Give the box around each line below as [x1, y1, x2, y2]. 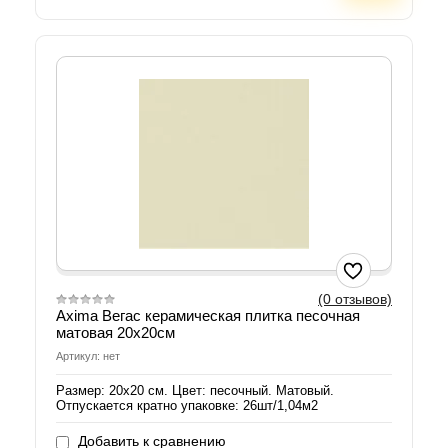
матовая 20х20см [56, 324, 175, 342]
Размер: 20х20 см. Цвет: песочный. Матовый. [56, 383, 334, 399]
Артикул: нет [56, 350, 120, 363]
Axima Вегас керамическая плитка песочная [56, 307, 360, 325]
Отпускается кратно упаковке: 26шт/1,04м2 [56, 398, 318, 414]
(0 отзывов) [318, 291, 392, 308]
